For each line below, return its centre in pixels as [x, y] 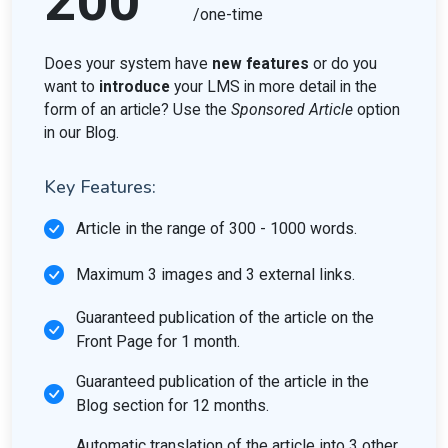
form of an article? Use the [137, 110]
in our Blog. [81, 133]
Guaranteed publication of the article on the [225, 317]
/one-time [228, 14]
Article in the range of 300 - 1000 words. [216, 228]
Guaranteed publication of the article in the [222, 381]
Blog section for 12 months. [172, 405]
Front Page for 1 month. [158, 341]
